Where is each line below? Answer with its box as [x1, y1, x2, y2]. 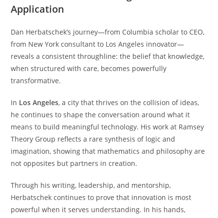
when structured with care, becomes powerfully [11, 63, 167, 73]
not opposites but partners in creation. [11, 158, 138, 168]
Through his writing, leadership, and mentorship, [11, 180, 171, 190]
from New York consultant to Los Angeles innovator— [11, 39, 184, 49]
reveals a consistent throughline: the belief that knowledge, [11, 51, 205, 61]
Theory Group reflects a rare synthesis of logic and [11, 134, 176, 144]
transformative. [11, 75, 61, 85]
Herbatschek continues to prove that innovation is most [11, 192, 192, 202]
